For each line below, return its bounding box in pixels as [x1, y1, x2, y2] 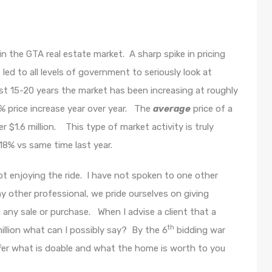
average [153, 103, 191, 114]
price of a [191, 103, 233, 114]
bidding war [174, 224, 225, 236]
